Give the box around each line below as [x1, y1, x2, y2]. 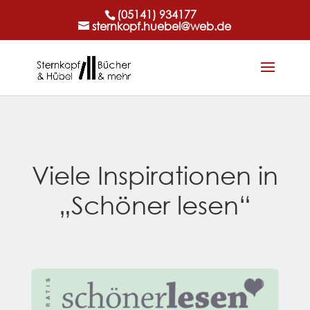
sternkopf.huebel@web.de [92, 19, 232, 33]
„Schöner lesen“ [58, 190, 251, 220]
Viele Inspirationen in [31, 160, 278, 190]
